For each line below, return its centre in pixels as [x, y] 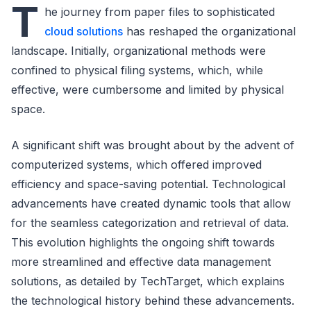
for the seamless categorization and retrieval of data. [150, 222]
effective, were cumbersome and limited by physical [148, 89]
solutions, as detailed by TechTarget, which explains [148, 281]
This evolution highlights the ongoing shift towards [143, 242]
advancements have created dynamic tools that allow [151, 203]
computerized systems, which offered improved [136, 164]
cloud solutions [84, 31]
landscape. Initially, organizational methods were [138, 50]
